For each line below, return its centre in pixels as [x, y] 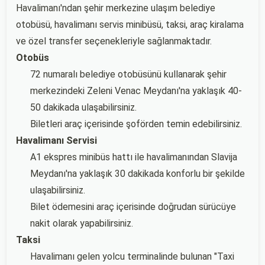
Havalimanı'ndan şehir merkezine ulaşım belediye [116, 8]
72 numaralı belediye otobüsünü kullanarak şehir [128, 74]
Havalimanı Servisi [56, 140]
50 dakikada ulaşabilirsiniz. [83, 107]
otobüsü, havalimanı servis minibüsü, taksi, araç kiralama [130, 25]
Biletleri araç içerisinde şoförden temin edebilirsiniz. [136, 124]
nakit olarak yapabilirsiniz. [82, 223]
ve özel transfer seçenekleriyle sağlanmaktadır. [114, 41]
